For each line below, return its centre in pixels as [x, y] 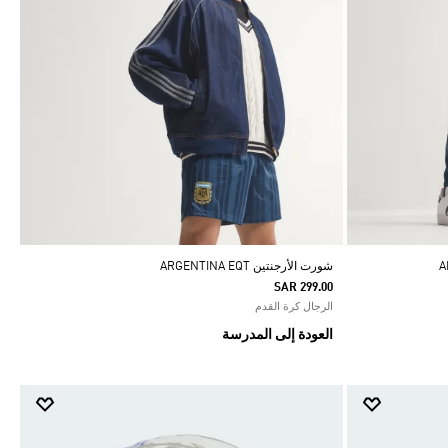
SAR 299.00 [303, 287]
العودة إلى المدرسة [277, 334]
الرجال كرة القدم [293, 307]
